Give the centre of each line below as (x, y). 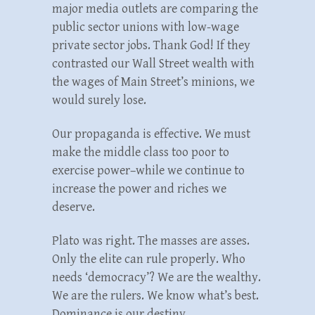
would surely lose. (99, 100)
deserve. (73, 207)
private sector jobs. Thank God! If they (151, 45)
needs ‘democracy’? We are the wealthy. (156, 277)
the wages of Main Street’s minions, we (153, 82)
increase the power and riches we (139, 188)
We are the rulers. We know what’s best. (155, 295)
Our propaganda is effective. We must (151, 134)
